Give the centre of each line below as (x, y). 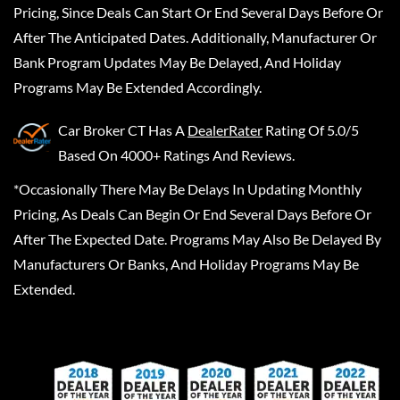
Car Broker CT (102, 130)
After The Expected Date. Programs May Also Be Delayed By (197, 239)
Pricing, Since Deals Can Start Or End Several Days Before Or (198, 12)
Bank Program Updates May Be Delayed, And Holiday (177, 62)
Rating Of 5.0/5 (312, 130)
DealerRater (225, 130)
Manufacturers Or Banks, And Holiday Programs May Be (186, 264)
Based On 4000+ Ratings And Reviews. (176, 155)
